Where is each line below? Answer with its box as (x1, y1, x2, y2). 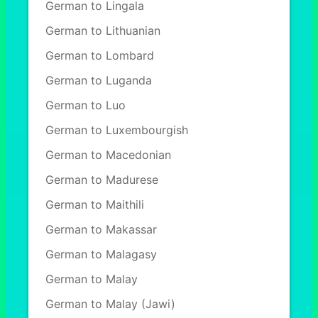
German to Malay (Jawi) (45, 297, 175, 311)
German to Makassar (45, 222, 157, 236)
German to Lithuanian (45, 23, 160, 38)
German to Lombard (45, 48, 154, 62)
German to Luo (45, 98, 126, 112)
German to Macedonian (45, 148, 171, 162)
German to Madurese (45, 172, 158, 187)
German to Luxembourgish (45, 123, 188, 137)
